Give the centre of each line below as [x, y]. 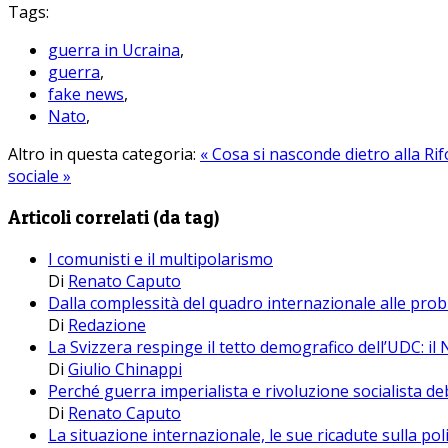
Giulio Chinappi [125, 368]
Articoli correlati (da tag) [113, 217]
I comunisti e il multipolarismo [160, 258]
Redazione [107, 324]
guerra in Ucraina [114, 50]
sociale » [39, 176]
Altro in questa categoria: [102, 154]
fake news [86, 94]
